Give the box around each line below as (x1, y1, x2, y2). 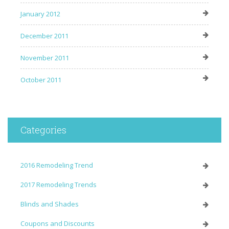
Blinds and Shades (20, 199, 79, 209)
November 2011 (20, 53, 69, 63)
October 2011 (20, 75, 61, 85)
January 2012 (20, 9, 60, 19)
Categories (20, 124, 66, 136)
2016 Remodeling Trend (20, 161, 93, 170)
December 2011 (20, 31, 68, 41)
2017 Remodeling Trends (20, 180, 97, 190)
